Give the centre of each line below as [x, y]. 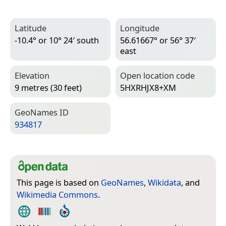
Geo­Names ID [42, 112]
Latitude [31, 28]
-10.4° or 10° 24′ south [57, 40]
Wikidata [164, 182]
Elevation [32, 75]
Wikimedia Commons [57, 194]
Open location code [157, 75]
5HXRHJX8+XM [148, 88]
